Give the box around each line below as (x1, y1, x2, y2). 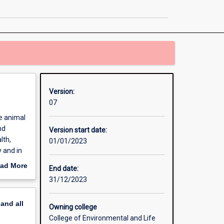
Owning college (48, 203, 97, 211)
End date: (48, 164, 78, 173)
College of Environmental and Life (48, 214, 155, 222)
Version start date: (48, 126, 107, 134)
